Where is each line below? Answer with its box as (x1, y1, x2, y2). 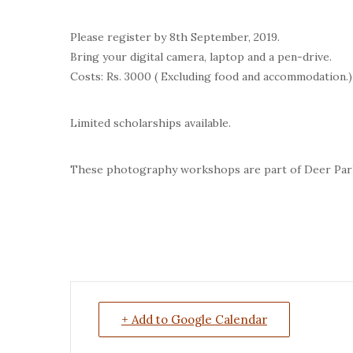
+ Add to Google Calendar (121, 312, 267, 327)
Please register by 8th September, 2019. (70, 30, 280, 44)
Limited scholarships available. (70, 116, 231, 130)
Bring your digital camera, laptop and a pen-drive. (70, 50, 332, 64)
